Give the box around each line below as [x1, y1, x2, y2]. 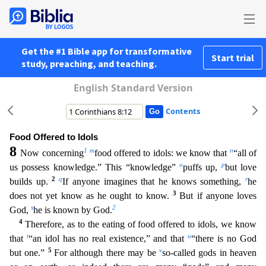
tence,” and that [123, 233, 188, 243]
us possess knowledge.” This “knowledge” [9, 162, 179, 172]
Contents [165, 106, 200, 116]
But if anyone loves [179, 191, 257, 201]
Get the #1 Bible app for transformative [21, 45, 192, 57]
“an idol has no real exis [28, 233, 124, 243]
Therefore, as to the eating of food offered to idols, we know [24, 219, 257, 229]
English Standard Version [73, 81, 193, 94]
